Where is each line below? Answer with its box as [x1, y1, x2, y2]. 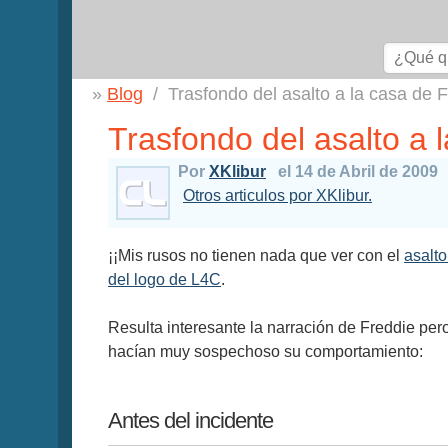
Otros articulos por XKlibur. [183, 187, 372, 204]
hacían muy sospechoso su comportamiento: [108, 343, 423, 360]
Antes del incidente [108, 408, 273, 433]
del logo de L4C [108, 271, 221, 288]
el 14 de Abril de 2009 [278, 163, 438, 180]
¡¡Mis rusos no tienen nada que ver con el [108, 247, 404, 264]
